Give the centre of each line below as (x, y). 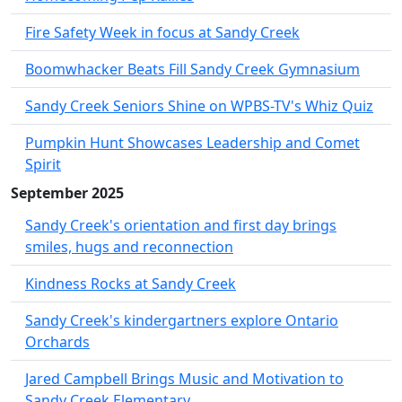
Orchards (57, 341)
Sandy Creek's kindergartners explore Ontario (182, 320)
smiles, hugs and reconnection (129, 246)
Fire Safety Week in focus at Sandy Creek (162, 32)
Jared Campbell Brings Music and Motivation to (184, 378)
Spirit (43, 164)
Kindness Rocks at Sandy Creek (131, 283)
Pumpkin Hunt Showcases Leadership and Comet (192, 142)
